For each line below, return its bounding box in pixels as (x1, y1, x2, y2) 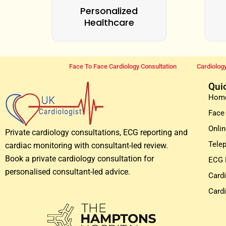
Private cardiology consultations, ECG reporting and (5, 128, 188, 138)
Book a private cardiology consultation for (5, 154, 154, 164)
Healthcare (84, 16, 134, 29)
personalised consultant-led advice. (5, 167, 130, 177)
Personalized (80, 5, 138, 18)
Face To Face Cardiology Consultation (69, 63, 177, 71)
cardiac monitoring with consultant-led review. (5, 141, 168, 151)
